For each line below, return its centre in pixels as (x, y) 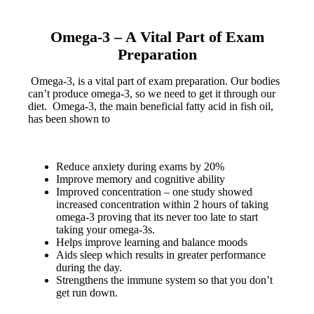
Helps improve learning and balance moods (152, 243)
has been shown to (69, 119)
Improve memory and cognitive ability (141, 179)
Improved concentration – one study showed (154, 192)
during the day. (89, 268)
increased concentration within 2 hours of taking (162, 205)
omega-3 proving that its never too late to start (157, 217)
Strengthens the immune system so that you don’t (164, 280)
